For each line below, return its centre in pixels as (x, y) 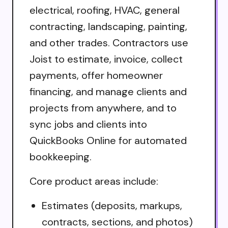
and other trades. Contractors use (109, 42)
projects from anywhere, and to (103, 108)
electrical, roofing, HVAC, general (105, 10)
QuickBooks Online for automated (108, 140)
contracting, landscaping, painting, (108, 26)
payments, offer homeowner (96, 75)
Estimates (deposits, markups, (112, 205)
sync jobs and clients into (88, 124)
